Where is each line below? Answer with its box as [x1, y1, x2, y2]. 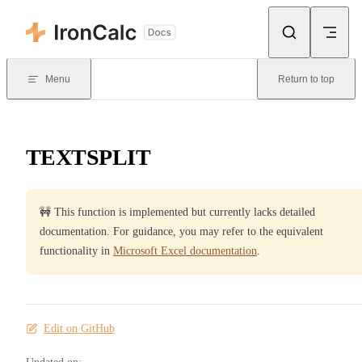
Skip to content [19, 13, 82, 24]
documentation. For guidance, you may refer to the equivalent [40, 225, 323, 238]
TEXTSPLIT [26, 144, 150, 170]
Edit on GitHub [44, 322, 115, 335]
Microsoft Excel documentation [113, 244, 257, 257]
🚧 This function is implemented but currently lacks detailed [40, 205, 315, 218]
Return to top [278, 74, 335, 85]
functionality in [40, 244, 113, 257]
